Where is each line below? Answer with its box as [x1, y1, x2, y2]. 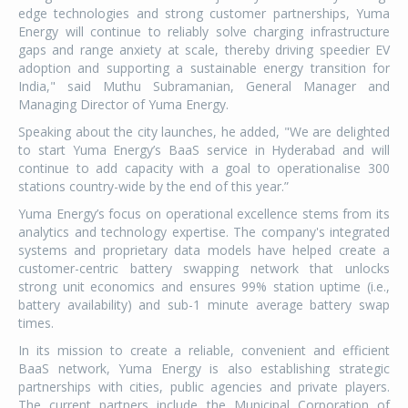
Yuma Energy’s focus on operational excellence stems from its [18, 205, 390, 222]
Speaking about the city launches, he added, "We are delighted [18, 123, 390, 140]
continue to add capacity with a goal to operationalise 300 [18, 159, 390, 177]
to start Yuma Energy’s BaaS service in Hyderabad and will [18, 141, 390, 158]
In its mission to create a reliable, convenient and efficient [18, 342, 390, 359]
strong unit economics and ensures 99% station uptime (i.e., [18, 278, 390, 295]
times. [18, 314, 54, 331]
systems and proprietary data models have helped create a [18, 241, 390, 259]
